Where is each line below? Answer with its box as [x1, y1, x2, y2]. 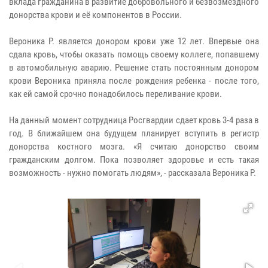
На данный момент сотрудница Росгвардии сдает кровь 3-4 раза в [9, 115, 259, 126]
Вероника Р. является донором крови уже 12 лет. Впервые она [9, 36, 259, 47]
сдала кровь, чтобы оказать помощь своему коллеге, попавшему [9, 49, 259, 60]
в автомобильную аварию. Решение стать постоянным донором [9, 62, 259, 74]
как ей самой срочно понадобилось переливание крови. [9, 89, 222, 100]
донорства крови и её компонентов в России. [9, 10, 182, 21]
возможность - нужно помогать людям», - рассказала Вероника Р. [9, 167, 256, 179]
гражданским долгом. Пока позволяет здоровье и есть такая [9, 154, 259, 166]
